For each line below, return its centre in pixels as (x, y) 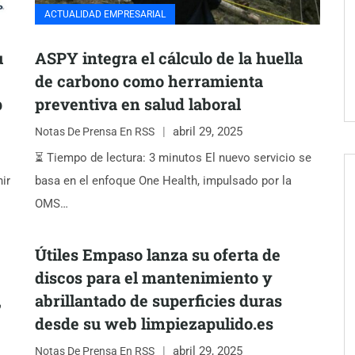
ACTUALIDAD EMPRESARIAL (105, 14)
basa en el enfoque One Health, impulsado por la (163, 181)
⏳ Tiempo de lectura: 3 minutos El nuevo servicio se (173, 158)
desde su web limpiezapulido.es (154, 323)
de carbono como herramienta (149, 81)
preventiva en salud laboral (138, 104)
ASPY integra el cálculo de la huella (169, 58)
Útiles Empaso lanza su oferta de (158, 254)
